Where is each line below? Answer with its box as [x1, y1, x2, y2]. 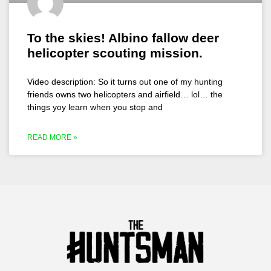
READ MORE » [27, 133, 77, 142]
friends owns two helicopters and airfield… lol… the [27, 90, 223, 99]
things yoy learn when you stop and [27, 102, 163, 112]
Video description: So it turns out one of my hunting [27, 77, 223, 87]
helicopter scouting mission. [27, 46, 203, 60]
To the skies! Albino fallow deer [27, 31, 219, 45]
